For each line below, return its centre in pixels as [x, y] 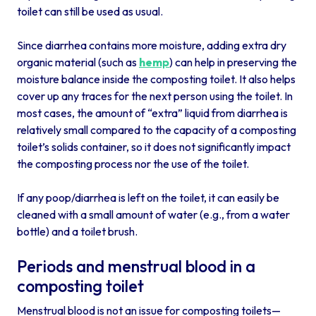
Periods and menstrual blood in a [136, 266]
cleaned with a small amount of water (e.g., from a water [153, 214]
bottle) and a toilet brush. [77, 231]
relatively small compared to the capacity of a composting [157, 129]
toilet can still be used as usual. [90, 11]
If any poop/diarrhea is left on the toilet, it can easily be [148, 197]
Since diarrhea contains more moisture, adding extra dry [152, 45]
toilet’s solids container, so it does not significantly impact [154, 146]
